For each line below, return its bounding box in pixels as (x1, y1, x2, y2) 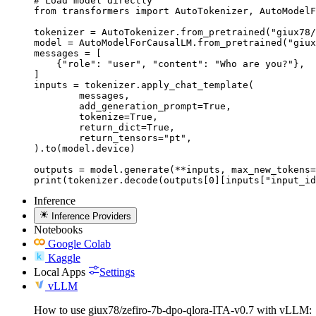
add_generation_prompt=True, (34, 101, 79, 112)
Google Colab (48, 237, 111, 250)
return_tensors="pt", (34, 133, 79, 144)
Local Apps (34, 265, 85, 278)
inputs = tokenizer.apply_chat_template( (34, 80, 254, 91)
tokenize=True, (34, 111, 79, 123)
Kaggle (48, 251, 80, 264)
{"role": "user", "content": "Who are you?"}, (34, 59, 305, 70)
